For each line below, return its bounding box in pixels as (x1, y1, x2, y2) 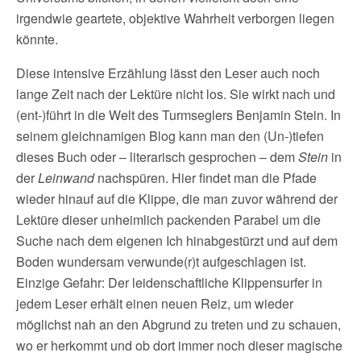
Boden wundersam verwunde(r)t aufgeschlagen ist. (16, 252, 306, 271)
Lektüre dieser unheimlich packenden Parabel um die (16, 210, 321, 229)
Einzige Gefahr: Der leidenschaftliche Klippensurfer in (16, 273, 322, 292)
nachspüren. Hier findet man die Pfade (94, 168, 317, 187)
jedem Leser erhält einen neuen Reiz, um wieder (16, 294, 293, 313)
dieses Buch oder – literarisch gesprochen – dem (16, 147, 298, 166)
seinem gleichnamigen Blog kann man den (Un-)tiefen (16, 127, 324, 145)
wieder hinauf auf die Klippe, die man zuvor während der (16, 189, 338, 208)
